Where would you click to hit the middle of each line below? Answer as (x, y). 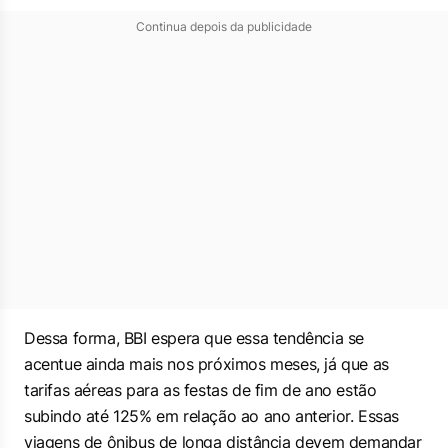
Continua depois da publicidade (224, 26)
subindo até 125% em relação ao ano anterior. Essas (212, 416)
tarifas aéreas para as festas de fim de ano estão (200, 390)
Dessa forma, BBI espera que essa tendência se (194, 338)
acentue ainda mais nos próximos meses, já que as (206, 364)
